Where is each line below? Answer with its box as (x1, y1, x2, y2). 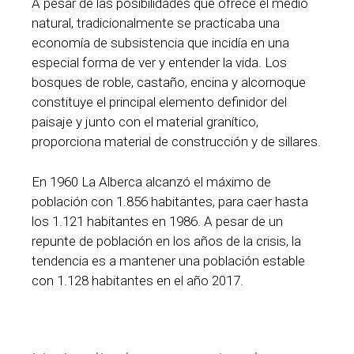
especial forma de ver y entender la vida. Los (32, 55, 287, 71)
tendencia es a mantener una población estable (32, 252, 305, 269)
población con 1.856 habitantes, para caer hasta (32, 193, 308, 209)
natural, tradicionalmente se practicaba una (32, 15, 280, 32)
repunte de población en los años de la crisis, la (32, 232, 301, 249)
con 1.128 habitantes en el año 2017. (32, 272, 243, 288)
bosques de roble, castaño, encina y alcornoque (32, 74, 306, 91)
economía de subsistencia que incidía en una (32, 35, 289, 51)
